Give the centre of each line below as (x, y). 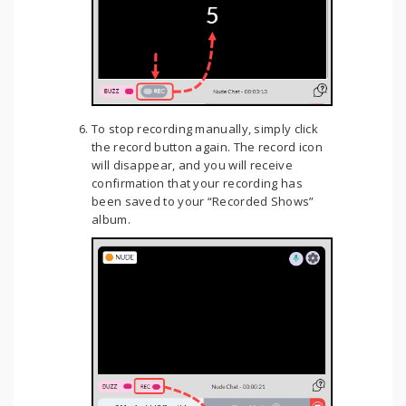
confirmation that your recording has (197, 184)
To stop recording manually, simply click (205, 129)
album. (111, 220)
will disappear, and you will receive (192, 165)
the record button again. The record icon (208, 147)
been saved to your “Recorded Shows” (203, 202)
